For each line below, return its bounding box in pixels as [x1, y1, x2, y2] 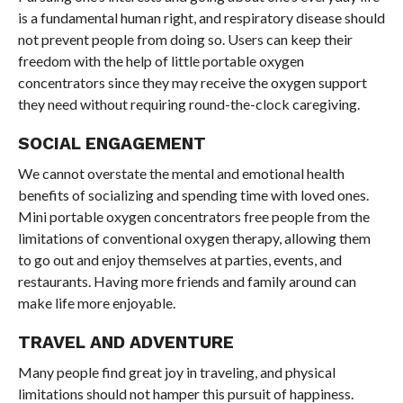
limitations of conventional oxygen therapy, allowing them [17, 229, 371, 247]
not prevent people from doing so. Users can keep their [17, 31, 353, 49]
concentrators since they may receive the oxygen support [17, 74, 367, 92]
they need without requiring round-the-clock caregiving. [17, 95, 360, 113]
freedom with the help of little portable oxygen [17, 52, 304, 70]
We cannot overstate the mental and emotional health [17, 165, 345, 183]
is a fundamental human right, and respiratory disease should [17, 9, 385, 27]
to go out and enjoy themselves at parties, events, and [17, 251, 342, 269]
